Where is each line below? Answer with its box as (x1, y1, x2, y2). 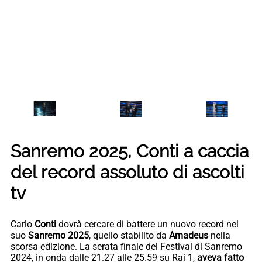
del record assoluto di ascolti (11, 161, 244, 182)
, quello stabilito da (89, 229, 169, 241)
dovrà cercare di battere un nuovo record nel (58, 218, 239, 230)
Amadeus (169, 229, 211, 241)
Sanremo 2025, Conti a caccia (11, 140, 249, 161)
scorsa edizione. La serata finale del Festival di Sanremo (11, 240, 242, 252)
